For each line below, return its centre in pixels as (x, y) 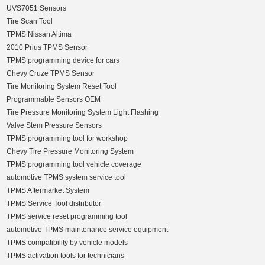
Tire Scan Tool (30, 22)
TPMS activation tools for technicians (66, 256)
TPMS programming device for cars (63, 61)
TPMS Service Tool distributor (54, 204)
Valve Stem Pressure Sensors (54, 126)
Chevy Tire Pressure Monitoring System (70, 152)
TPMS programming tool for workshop (67, 139)
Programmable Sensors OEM (54, 100)
